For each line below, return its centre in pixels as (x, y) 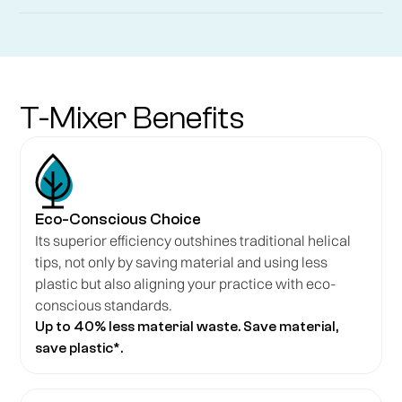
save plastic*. (79, 348)
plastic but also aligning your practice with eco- (186, 283)
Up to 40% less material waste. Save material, (187, 326)
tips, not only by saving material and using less (182, 262)
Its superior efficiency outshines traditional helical (193, 240)
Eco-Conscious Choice (118, 219)
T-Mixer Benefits (133, 118)
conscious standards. (104, 305)
